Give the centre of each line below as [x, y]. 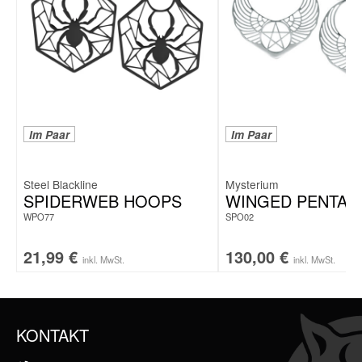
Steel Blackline [61, 184]
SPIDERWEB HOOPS [103, 201]
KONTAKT [53, 335]
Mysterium [252, 184]
